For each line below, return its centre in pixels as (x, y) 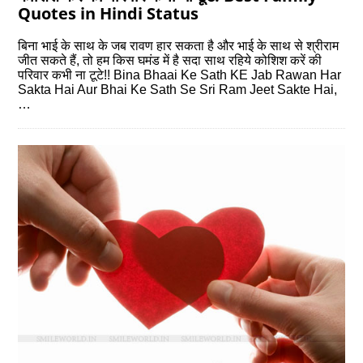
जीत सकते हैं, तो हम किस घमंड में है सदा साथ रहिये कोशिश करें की (170, 61)
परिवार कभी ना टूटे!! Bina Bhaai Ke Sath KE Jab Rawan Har (180, 75)
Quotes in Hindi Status (109, 14)
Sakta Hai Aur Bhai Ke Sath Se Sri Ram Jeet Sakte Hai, (178, 90)
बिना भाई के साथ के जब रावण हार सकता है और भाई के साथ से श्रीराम (179, 46)
